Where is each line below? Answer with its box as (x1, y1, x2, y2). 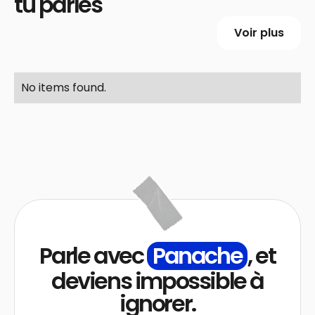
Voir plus (234, 25, 284, 41)
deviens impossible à (51, 264, 264, 297)
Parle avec (39, 239, 147, 271)
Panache (153, 239, 243, 271)
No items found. (21, 79, 106, 96)
